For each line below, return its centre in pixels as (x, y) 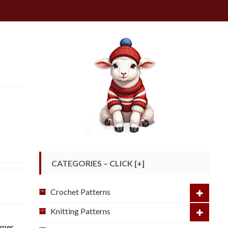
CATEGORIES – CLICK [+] (98, 163)
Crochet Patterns (80, 191)
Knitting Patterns (80, 211)
